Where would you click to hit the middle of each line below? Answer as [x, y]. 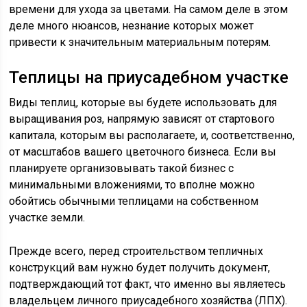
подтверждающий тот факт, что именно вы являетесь [148, 284]
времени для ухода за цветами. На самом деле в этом [149, 9]
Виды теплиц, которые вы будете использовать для [143, 102]
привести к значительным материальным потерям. [140, 42]
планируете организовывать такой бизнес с [122, 168]
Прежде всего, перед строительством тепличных [136, 251]
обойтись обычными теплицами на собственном [134, 201]
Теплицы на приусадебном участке [149, 77]
